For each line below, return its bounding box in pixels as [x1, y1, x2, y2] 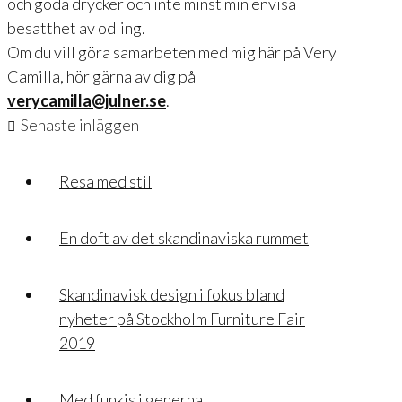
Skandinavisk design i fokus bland [59, 284, 284, 305]
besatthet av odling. [7, 18, 145, 39]
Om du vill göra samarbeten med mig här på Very [7, 42, 336, 63]
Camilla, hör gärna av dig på [7, 66, 196, 87]
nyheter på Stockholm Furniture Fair [59, 309, 305, 329]
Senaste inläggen [21, 115, 140, 135]
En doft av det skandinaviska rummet [59, 228, 309, 249]
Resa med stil [59, 171, 152, 192]
